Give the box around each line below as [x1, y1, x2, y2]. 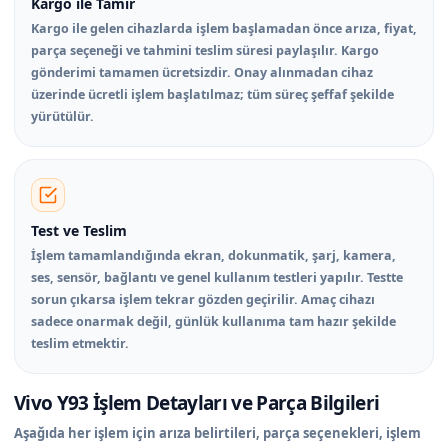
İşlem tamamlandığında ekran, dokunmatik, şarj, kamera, [31, 246, 396, 264]
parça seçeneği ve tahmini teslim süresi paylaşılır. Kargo [31, 41, 379, 59]
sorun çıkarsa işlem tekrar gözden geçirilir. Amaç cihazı [31, 290, 375, 308]
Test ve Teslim [31, 220, 127, 240]
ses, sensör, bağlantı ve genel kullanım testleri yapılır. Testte [31, 268, 403, 286]
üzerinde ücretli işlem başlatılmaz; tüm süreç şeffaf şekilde [31, 85, 394, 103]
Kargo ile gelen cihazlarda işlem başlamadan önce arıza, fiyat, [31, 19, 417, 37]
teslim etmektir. [31, 334, 129, 352]
